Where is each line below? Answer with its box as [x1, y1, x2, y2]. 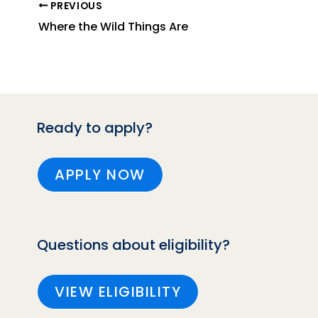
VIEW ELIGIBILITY [55, 281, 181, 302]
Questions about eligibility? [37, 234, 230, 255]
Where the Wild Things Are [38, 18, 188, 35]
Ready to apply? [37, 117, 153, 138]
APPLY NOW [55, 164, 146, 185]
